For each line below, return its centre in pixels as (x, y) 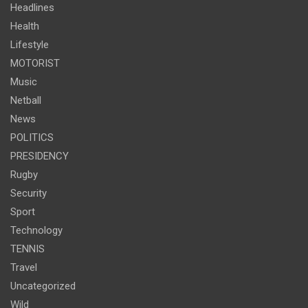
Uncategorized (43, 286)
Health (25, 26)
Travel (24, 267)
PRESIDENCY (40, 156)
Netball (26, 100)
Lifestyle (30, 45)
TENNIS (27, 249)
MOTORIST (35, 63)
